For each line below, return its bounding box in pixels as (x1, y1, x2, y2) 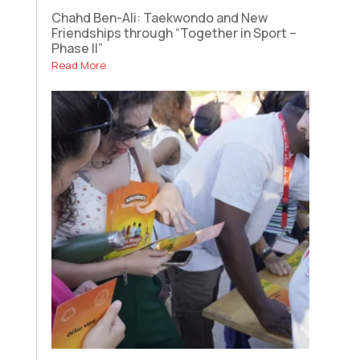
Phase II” (51, 39, 103, 57)
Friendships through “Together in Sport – (51, 23, 297, 42)
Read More (51, 57, 106, 72)
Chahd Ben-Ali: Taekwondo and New (51, 8, 268, 27)
